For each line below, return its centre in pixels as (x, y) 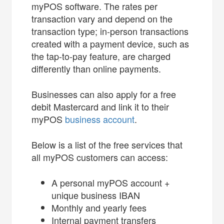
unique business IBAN (96, 195)
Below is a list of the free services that (107, 144)
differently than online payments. (96, 68)
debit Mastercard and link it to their (100, 106)
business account (100, 119)
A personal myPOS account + (111, 182)
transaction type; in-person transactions (110, 31)
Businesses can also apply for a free (104, 94)
